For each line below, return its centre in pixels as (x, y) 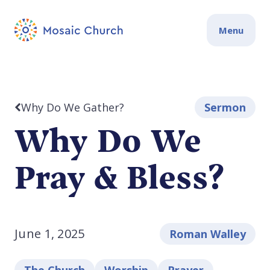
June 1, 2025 (50, 234)
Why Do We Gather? (73, 107)
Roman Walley (208, 234)
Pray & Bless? (119, 180)
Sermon (225, 107)
